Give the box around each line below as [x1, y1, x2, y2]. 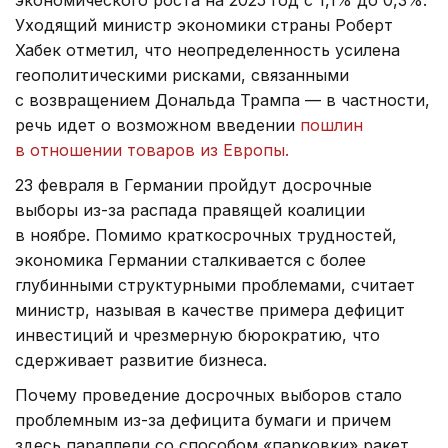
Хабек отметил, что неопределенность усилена [15, 39, 400, 60]
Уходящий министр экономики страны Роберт [15, 14, 393, 35]
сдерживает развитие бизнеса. [15, 349, 267, 370]
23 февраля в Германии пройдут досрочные [15, 174, 372, 195]
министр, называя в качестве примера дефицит [15, 299, 405, 320]
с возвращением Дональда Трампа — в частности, [15, 89, 430, 110]
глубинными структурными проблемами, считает [15, 274, 415, 295]
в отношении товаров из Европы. [15, 139, 289, 160]
